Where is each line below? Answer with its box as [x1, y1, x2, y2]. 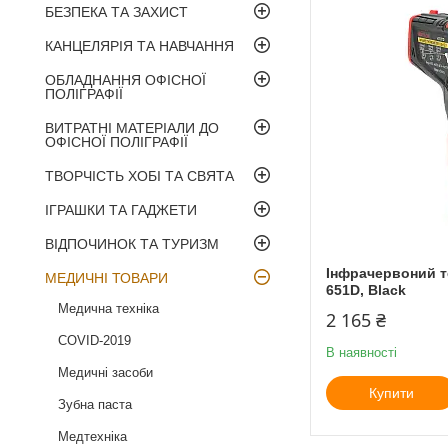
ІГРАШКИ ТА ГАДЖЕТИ [45, 201, 197, 218]
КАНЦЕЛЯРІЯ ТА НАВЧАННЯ [45, 37, 234, 54]
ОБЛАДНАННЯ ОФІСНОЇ [45, 71, 206, 88]
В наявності [326, 344, 397, 360]
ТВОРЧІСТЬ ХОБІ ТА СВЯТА [45, 167, 234, 184]
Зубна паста [58, 396, 132, 412]
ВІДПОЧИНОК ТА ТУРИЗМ [45, 235, 219, 252]
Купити [368, 384, 414, 401]
